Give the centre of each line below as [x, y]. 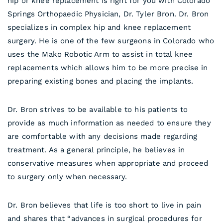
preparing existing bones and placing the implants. [101, 81]
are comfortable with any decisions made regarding [103, 136]
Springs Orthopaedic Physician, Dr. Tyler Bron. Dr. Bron [108, 14]
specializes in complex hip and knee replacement [99, 27]
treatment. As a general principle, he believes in [96, 150]
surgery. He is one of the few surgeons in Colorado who [111, 41]
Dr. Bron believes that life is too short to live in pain [105, 205]
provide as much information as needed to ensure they [109, 123]
